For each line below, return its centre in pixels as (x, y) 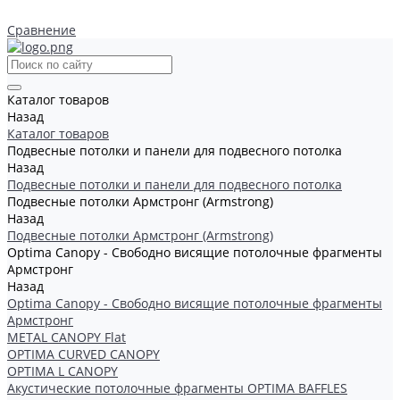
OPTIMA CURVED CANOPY (83, 354)
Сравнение (42, 30)
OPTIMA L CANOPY (62, 371)
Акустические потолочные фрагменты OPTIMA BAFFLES (177, 388)
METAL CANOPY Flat (67, 337)
